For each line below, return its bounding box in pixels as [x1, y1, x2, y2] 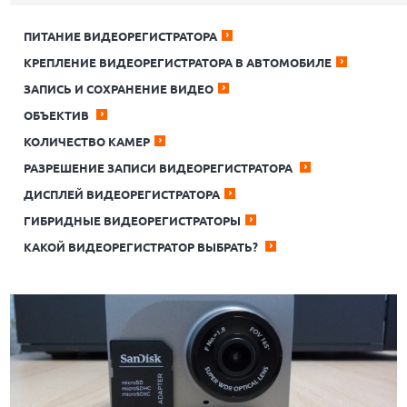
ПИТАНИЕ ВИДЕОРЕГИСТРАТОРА [24, 30, 218, 43]
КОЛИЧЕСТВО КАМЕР [24, 135, 151, 148]
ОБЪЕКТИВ [24, 109, 93, 122]
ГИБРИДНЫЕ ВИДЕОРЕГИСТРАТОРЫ [24, 214, 242, 227]
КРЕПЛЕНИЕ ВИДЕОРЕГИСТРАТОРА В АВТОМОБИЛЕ [24, 56, 333, 69]
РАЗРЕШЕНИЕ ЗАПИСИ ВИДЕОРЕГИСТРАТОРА [24, 162, 296, 174]
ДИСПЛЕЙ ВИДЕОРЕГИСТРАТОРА [24, 188, 221, 201]
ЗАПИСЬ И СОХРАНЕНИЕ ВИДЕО [24, 83, 214, 95]
